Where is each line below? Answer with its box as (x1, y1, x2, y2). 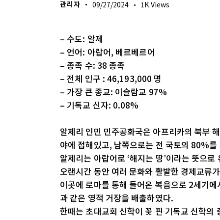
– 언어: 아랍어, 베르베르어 (60, 46, 155, 58)
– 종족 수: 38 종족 (60, 59, 125, 72)
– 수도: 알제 (60, 32, 103, 45)
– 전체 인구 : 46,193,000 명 (60, 72, 162, 85)
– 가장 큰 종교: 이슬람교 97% (60, 85, 167, 98)
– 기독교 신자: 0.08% (60, 99, 139, 111)
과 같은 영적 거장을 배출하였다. (60, 192, 173, 204)
